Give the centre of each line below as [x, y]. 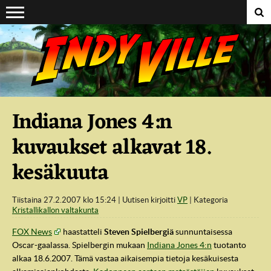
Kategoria [211, 200]
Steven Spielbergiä [139, 232]
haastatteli [83, 232]
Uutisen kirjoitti [150, 200]
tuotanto [229, 245]
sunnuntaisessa [203, 232]
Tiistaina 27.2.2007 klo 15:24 [67, 200]
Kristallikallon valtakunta [55, 210]
